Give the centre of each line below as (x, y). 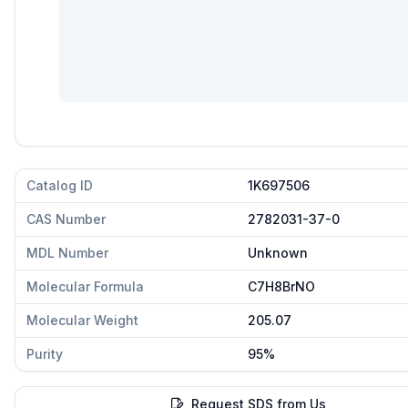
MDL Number (67, 253)
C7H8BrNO (281, 286)
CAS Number (66, 219)
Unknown (278, 253)
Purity (45, 354)
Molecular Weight (82, 320)
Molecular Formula (85, 286)
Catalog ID (60, 185)
